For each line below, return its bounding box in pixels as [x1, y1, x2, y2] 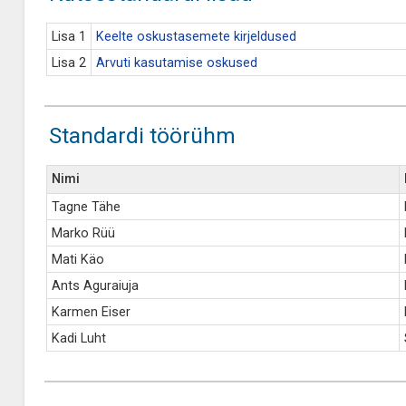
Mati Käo [51, 252, 104, 267]
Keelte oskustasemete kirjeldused [95, 29, 296, 44]
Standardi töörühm [48, 122, 236, 149]
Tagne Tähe [51, 199, 121, 215]
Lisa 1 [51, 29, 86, 44]
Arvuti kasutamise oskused [95, 55, 257, 71]
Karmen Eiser [51, 304, 130, 320]
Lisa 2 [51, 55, 86, 71]
